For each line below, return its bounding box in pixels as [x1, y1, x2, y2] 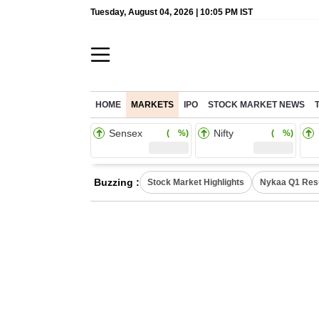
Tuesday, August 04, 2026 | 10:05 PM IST [90, 7, 253, 17]
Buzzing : [94, 177, 140, 188]
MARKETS [131, 100, 174, 109]
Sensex [109, 127, 142, 139]
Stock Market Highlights [147, 177, 244, 187]
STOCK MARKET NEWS [208, 100, 305, 109]
